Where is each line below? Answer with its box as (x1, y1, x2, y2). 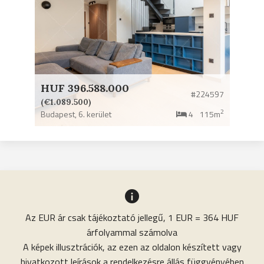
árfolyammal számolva (87, 225, 177, 239)
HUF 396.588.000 (40, 81, 129, 95)
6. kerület (78, 107, 111, 120)
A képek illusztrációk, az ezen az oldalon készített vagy (22, 239, 242, 254)
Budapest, (40, 107, 77, 120)
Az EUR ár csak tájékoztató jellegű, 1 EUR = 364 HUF (25, 210, 239, 225)
